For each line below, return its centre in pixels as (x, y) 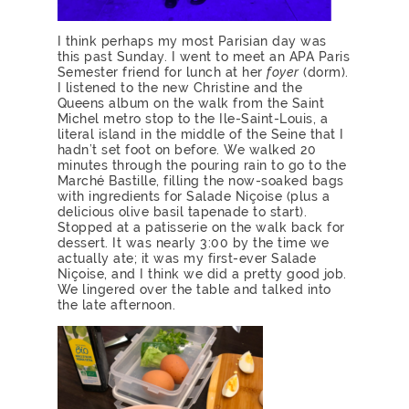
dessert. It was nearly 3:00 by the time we (193, 242)
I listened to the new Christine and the (180, 87)
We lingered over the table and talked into (194, 289)
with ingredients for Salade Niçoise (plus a (194, 196)
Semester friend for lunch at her (162, 72)
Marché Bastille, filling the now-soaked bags (200, 180)
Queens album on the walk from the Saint (191, 103)
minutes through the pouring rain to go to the (202, 165)
